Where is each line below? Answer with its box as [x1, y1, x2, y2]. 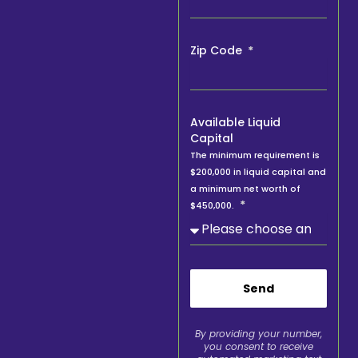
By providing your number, [195, 326, 323, 340]
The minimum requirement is [190, 148, 320, 161]
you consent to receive [204, 339, 314, 353]
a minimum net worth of [190, 181, 301, 195]
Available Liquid [190, 113, 281, 130]
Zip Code [190, 42, 246, 58]
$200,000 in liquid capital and [190, 165, 327, 178]
